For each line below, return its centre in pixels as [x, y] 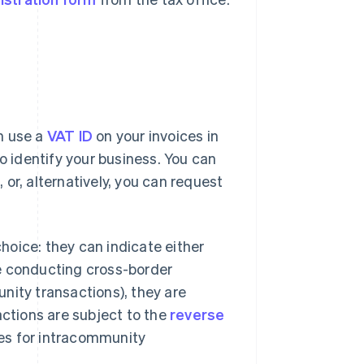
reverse [197, 314]
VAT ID [70, 136]
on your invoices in [156, 136]
